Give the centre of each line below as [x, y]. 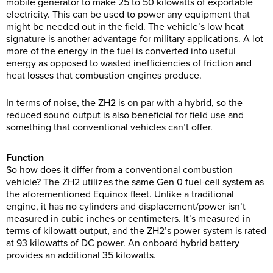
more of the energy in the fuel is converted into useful [121, 51]
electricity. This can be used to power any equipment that [128, 14]
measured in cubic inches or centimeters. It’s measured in [128, 218]
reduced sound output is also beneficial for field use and [125, 115]
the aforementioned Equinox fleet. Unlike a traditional [120, 194]
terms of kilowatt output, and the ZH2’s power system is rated [136, 231]
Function [25, 158]
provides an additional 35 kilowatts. [81, 255]
